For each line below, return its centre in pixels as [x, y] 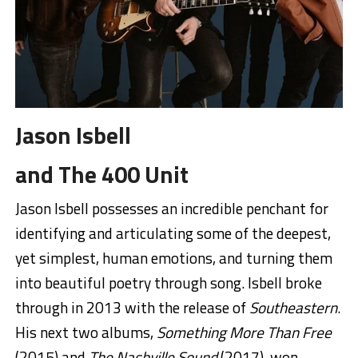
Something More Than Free [244, 332]
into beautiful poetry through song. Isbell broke [168, 282]
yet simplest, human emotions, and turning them [173, 257]
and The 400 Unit [101, 174]
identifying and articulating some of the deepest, [173, 233]
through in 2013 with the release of [132, 307]
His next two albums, [86, 332]
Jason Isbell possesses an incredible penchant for [171, 208]
